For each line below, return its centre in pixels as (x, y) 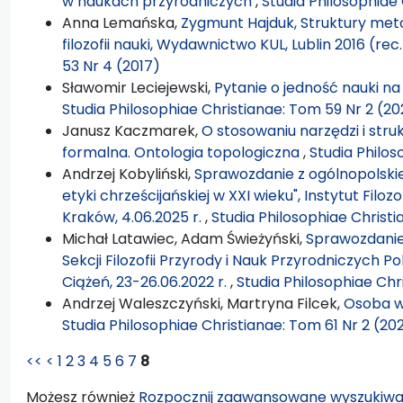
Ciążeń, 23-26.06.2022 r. (146, 282)
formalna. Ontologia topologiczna (183, 152)
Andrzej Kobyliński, (128, 174)
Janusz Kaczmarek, (132, 130)
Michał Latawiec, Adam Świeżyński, (184, 238)
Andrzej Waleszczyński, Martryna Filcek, (203, 303)
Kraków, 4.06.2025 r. (134, 217)
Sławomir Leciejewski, (138, 87)
